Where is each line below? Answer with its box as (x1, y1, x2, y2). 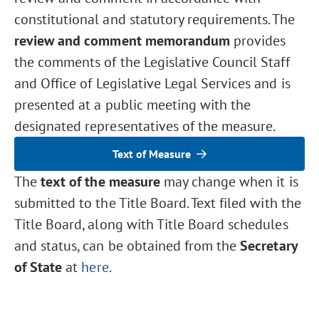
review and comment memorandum (14, 31, 234, 50)
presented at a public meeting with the (14, 95, 251, 114)
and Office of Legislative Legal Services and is (14, 74, 291, 93)
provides (234, 31, 286, 50)
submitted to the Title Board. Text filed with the (14, 194, 301, 212)
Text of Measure (112, 147, 192, 161)
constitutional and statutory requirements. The (14, 10, 296, 28)
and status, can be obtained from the (14, 236, 241, 255)
